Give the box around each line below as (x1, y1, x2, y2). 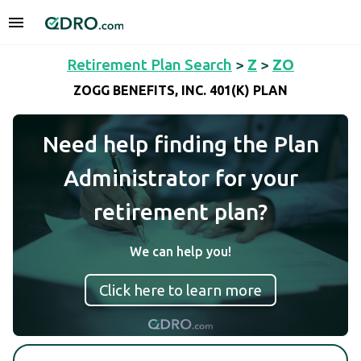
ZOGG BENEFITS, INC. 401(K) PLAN (73, 83, 288, 98)
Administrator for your (63, 165, 298, 190)
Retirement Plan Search (67, 56, 232, 73)
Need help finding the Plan (42, 131, 319, 156)
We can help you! (130, 244, 231, 259)
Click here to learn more (99, 281, 262, 299)
